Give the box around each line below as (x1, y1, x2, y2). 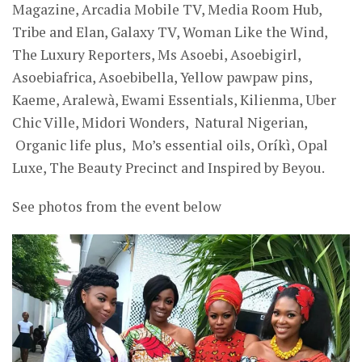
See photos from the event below (12, 197, 221, 216)
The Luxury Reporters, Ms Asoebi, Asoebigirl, (12, 45, 301, 64)
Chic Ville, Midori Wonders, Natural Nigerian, (12, 113, 307, 132)
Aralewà (62, 90, 115, 109)
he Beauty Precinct (59, 158, 178, 177)
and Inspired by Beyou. (178, 158, 325, 177)
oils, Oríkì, (223, 136, 297, 154)
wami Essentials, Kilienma (129, 90, 299, 109)
